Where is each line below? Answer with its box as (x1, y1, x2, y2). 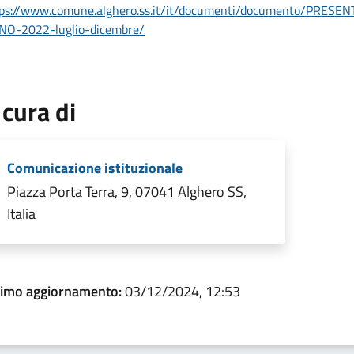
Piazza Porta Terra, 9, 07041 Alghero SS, (7, 181, 247, 203)
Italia (7, 203, 36, 225)
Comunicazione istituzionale (7, 157, 183, 179)
